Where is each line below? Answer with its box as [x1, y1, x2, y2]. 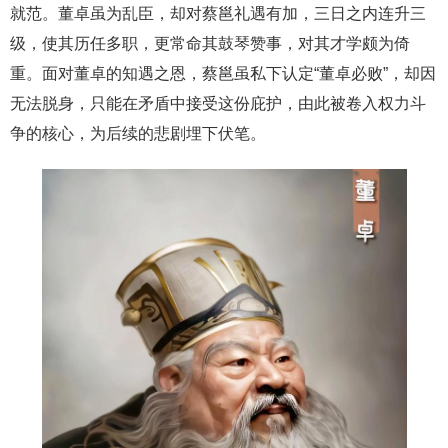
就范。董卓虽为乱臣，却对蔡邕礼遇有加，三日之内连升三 [10, 5, 426, 22]
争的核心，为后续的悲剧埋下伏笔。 [10, 125, 266, 142]
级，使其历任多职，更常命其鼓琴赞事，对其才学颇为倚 [10, 35, 410, 52]
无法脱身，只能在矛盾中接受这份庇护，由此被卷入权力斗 [10, 95, 426, 112]
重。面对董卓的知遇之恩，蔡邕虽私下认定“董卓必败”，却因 [10, 65, 436, 82]
